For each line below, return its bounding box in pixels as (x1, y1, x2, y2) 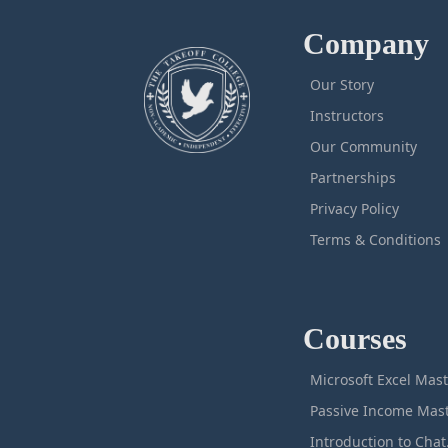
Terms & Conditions (309, 230, 441, 249)
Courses (302, 322, 407, 355)
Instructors (309, 106, 384, 125)
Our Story (309, 75, 374, 94)
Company (302, 27, 429, 60)
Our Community (309, 137, 417, 156)
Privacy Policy (309, 199, 399, 218)
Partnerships (309, 168, 396, 187)
